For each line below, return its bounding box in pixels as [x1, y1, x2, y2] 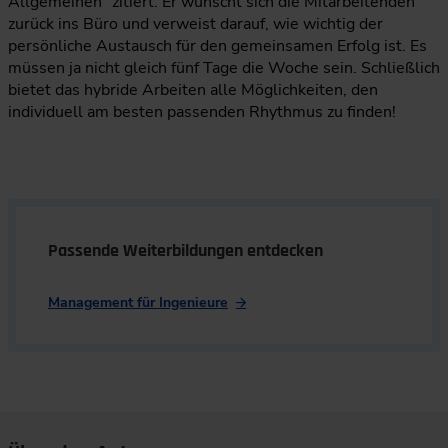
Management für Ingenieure [48, 293, 228, 312]
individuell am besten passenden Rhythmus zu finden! [8, 101, 396, 123]
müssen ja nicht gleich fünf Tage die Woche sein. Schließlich [8, 57, 440, 79]
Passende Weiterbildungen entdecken [48, 239, 323, 262]
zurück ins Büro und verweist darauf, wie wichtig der [8, 13, 383, 35]
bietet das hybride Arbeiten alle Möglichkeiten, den [8, 79, 378, 101]
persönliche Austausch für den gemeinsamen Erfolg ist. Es [8, 35, 427, 57]
